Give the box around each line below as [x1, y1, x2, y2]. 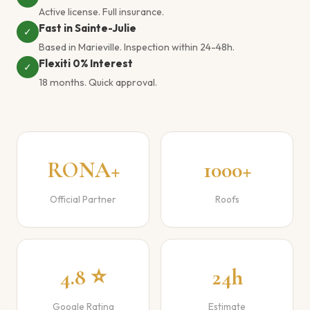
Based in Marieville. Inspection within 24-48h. [39, 41, 235, 53]
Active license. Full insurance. [39, 6, 164, 18]
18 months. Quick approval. [39, 76, 157, 89]
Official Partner [50, 193, 116, 206]
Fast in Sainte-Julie [39, 21, 136, 35]
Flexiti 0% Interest [39, 57, 133, 70]
